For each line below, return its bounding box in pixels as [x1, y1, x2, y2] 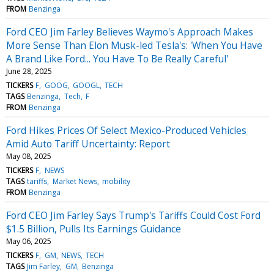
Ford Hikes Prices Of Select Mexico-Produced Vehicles [6, 123, 246, 137]
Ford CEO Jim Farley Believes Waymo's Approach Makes [6, 24, 253, 39]
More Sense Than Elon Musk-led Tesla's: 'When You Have [6, 38, 262, 52]
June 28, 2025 [6, 65, 52, 76]
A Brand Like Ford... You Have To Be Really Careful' [6, 51, 228, 65]
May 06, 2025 [6, 235, 51, 246]
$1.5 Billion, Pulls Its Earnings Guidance [6, 221, 181, 235]
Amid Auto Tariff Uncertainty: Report [6, 136, 170, 150]
